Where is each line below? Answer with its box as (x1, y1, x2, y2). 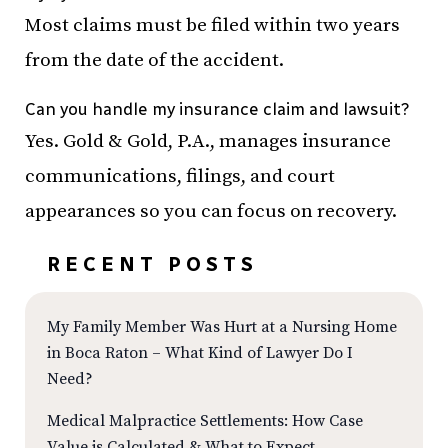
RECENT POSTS (47, 252, 258, 276)
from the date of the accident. (25, 49, 284, 72)
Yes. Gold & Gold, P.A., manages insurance (25, 130, 391, 153)
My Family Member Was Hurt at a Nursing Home (47, 317, 397, 337)
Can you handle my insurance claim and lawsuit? (25, 99, 410, 119)
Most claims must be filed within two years (25, 14, 400, 37)
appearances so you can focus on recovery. (25, 200, 397, 223)
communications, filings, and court (25, 165, 335, 188)
